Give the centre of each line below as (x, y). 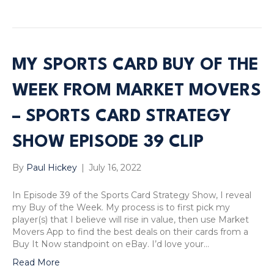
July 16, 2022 (115, 167)
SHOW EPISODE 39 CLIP (108, 142)
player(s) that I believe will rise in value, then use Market (131, 219)
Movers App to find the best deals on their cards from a (130, 231)
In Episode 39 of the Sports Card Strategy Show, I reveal (132, 195)
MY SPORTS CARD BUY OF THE (135, 65)
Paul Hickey (52, 167)
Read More (36, 262)
